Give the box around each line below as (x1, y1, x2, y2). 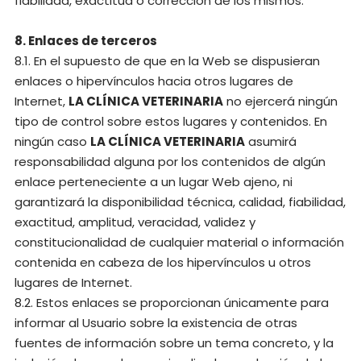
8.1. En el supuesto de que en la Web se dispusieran (15, 52, 320, 69)
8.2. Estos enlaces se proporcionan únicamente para (15, 294, 329, 311)
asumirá (245, 133, 297, 150)
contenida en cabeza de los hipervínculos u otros (15, 254, 311, 271)
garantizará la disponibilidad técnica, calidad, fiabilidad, (15, 193, 346, 210)
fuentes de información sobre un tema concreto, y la (15, 334, 334, 351)
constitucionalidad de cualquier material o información (15, 234, 344, 251)
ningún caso (15, 133, 90, 150)
